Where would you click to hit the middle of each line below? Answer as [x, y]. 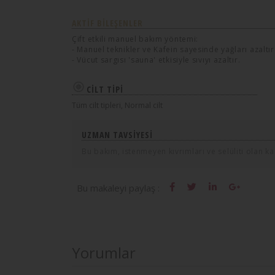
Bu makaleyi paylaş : [118, 188]
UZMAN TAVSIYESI [117, 134]
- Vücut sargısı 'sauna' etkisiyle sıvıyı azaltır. [156, 60]
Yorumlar [104, 252]
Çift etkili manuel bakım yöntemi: [135, 39]
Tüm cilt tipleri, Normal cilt [117, 105]
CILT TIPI [104, 89]
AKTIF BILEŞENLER [107, 23]
